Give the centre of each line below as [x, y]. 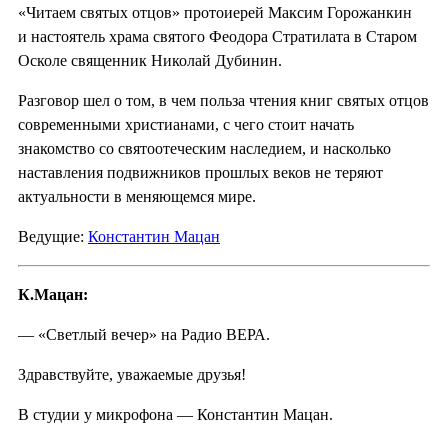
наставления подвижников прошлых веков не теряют [200, 172]
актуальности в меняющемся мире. [137, 196]
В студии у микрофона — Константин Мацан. [175, 414]
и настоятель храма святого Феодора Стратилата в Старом [217, 36]
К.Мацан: [53, 294]
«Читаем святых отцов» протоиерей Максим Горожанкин [215, 12]
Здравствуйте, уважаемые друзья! [132, 374]
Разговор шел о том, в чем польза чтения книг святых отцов [223, 100]
